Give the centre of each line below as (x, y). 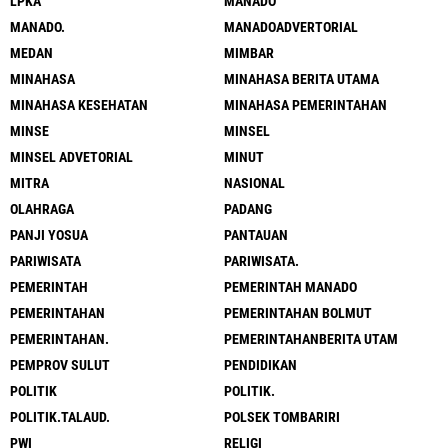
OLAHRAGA (42, 209)
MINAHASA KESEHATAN (79, 105)
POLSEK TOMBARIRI (282, 417)
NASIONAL (254, 183)
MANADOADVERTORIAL (291, 27)
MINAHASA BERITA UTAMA (301, 79)
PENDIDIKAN (260, 365)
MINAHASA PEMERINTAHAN (305, 105)
